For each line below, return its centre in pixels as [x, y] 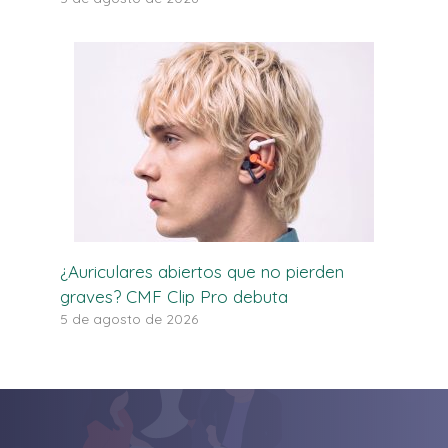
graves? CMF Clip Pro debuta [174, 297]
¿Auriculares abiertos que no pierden [202, 272]
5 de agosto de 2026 [129, 319]
